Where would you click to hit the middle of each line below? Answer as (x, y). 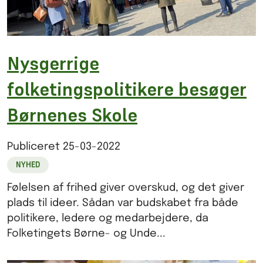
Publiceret (35, 147)
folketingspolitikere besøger (127, 89)
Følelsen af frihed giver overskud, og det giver (126, 188)
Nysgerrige (53, 63)
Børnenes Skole (72, 115)
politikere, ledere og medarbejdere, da (108, 219)
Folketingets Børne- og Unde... (86, 234)
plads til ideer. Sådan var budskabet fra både (123, 203)
